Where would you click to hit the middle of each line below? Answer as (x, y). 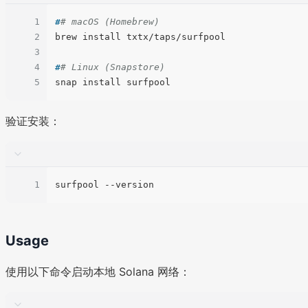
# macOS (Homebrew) (110, 22)
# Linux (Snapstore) (113, 67)
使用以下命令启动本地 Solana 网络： (98, 272)
